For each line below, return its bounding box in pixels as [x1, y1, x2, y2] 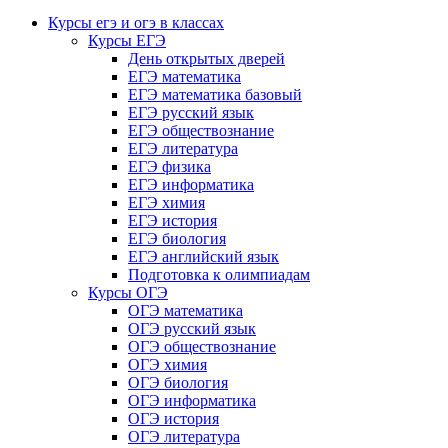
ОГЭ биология [128, 374, 228, 392]
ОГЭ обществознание [128, 338, 276, 356]
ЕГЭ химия [128, 194, 205, 212]
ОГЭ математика [128, 302, 243, 320]
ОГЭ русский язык [128, 320, 256, 338]
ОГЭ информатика [128, 392, 256, 410]
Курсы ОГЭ [88, 284, 168, 302]
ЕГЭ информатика [128, 176, 254, 194]
